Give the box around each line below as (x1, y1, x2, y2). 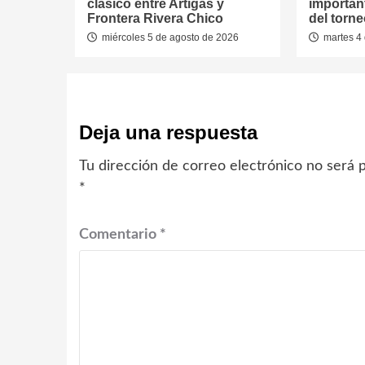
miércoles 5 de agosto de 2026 (99, 32, 239, 43)
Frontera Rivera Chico (87, 11, 223, 25)
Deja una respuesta (79, 121, 257, 143)
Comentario (79, 227, 160, 242)
